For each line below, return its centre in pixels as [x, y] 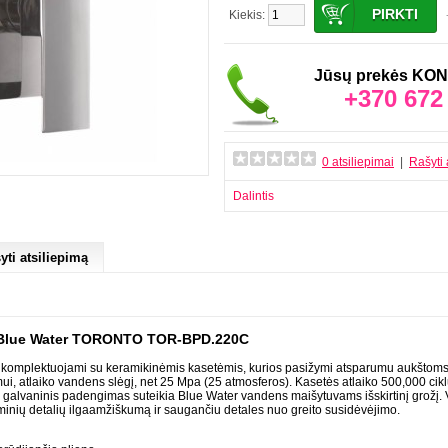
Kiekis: [248, 15]
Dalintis [253, 196]
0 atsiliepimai [358, 162]
